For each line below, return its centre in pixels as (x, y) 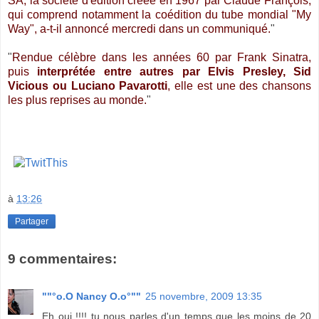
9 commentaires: (62, 259)
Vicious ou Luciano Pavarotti (88, 85)
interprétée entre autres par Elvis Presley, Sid (170, 71)
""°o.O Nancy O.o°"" (91, 296)
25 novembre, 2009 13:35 (204, 296)
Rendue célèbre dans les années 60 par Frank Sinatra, (162, 57)
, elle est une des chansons (239, 85)
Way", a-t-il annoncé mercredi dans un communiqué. (139, 28)
